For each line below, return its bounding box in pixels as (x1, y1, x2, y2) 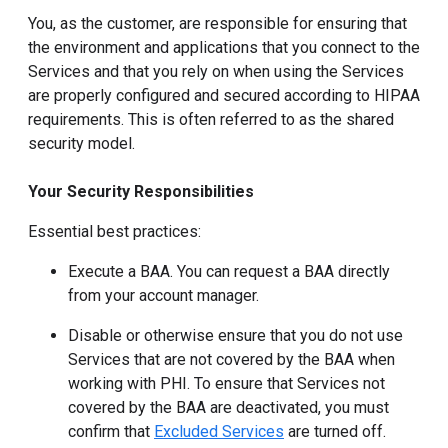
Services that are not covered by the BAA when (68, 350, 395, 369)
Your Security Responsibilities (28, 182, 254, 201)
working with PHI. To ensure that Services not (68, 374, 385, 393)
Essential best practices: (28, 222, 201, 241)
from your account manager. (68, 286, 259, 305)
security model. (28, 134, 135, 153)
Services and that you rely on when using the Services (28, 62, 404, 81)
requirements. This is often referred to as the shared (28, 110, 394, 129)
